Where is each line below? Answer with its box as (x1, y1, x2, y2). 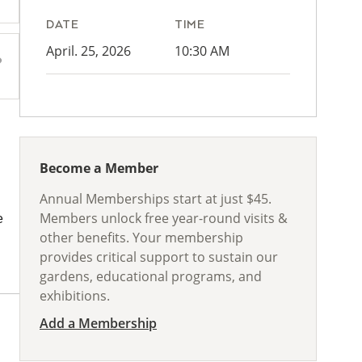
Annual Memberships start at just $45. (40, 190, 271, 208)
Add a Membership (40, 314, 157, 332)
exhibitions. (40, 287, 110, 305)
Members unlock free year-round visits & (40, 209, 288, 227)
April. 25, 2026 (46, 42, 131, 60)
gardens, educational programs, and (40, 267, 262, 285)
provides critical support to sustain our (40, 248, 278, 266)
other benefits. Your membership (40, 229, 243, 246)
